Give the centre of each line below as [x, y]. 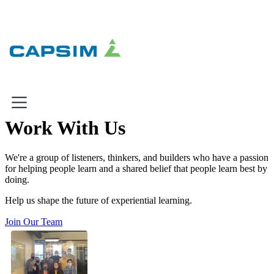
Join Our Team [34, 222]
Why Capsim [51, 144]
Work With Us [65, 128]
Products [44, 207]
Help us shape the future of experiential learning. [98, 201]
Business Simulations [91, 244]
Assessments [73, 255]
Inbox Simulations [83, 233]
